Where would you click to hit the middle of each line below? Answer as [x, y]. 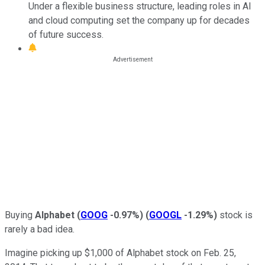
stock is [235, 215]
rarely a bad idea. [40, 229]
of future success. [66, 34]
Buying [20, 215]
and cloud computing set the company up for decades [139, 20]
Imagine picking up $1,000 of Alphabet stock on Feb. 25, [120, 253]
